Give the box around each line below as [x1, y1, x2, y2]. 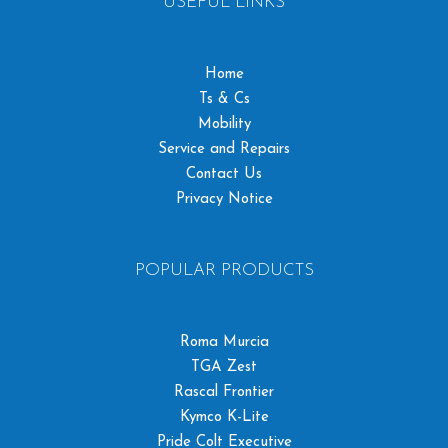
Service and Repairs [158, 142, 290, 157]
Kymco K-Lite [179, 410, 269, 425]
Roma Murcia [179, 335, 269, 350]
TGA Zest [191, 360, 257, 375]
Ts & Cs [198, 92, 250, 107]
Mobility [197, 117, 251, 132]
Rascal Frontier [174, 385, 274, 400]
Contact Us [186, 167, 262, 182]
